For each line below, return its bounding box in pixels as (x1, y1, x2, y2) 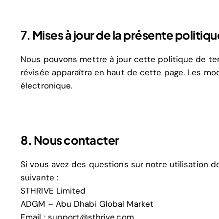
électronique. (21, 80, 73, 91)
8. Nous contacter (21, 132, 119, 147)
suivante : (21, 172, 58, 183)
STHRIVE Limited (21, 185, 86, 197)
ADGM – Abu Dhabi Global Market (21, 198, 153, 210)
